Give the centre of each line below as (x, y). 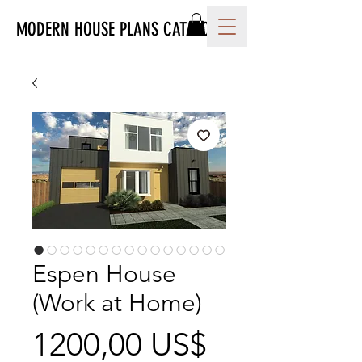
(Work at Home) (117, 303)
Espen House (104, 274)
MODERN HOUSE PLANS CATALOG (118, 29)
